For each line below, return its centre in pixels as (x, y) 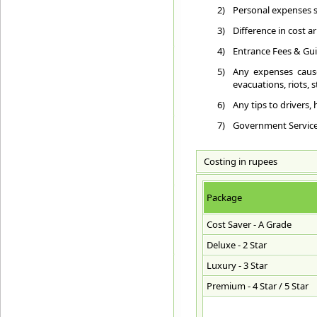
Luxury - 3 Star (237, 265)
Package (224, 197)
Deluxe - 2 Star (237, 245)
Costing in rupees (237, 161)
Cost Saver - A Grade (249, 224)
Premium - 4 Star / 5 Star (258, 286)
